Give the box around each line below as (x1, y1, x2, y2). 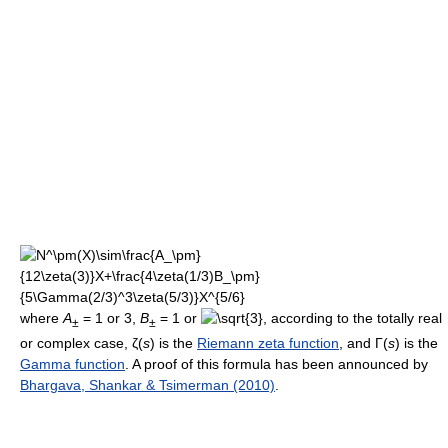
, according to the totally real (263, 309, 442, 326)
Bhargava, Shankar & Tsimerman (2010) (20, 376, 275, 393)
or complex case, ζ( (20, 334, 143, 351)
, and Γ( (339, 334, 388, 351)
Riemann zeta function (197, 334, 339, 351)
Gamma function (20, 355, 125, 372)
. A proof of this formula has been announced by (125, 355, 428, 372)
